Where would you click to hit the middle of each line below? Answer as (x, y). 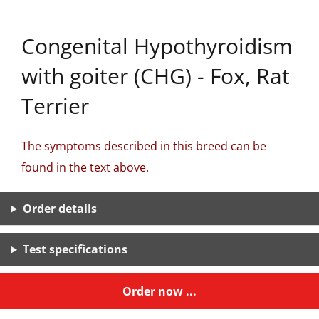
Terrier (55, 106)
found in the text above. (85, 167)
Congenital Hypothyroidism (157, 46)
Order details (59, 209)
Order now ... (159, 291)
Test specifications (75, 249)
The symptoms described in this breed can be (144, 146)
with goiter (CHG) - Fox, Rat (156, 76)
